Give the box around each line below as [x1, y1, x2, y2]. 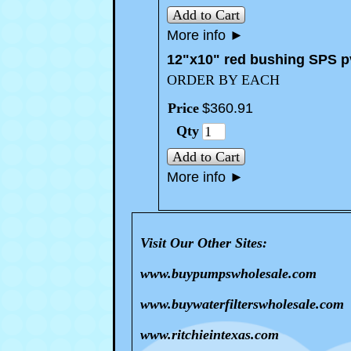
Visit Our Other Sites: [140, 235, 267, 251]
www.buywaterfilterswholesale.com [140, 296, 344, 312]
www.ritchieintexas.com [140, 327, 279, 342]
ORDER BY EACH [167, 72, 280, 88]
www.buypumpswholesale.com [140, 266, 317, 281]
